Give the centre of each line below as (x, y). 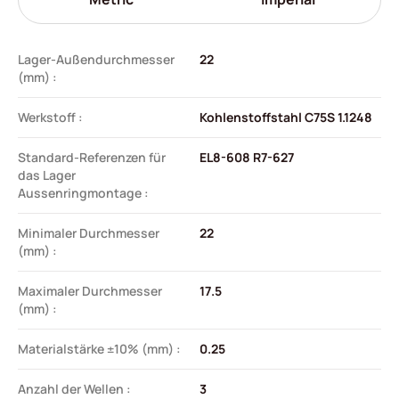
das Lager (47, 175)
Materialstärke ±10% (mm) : (99, 348)
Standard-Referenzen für (92, 157)
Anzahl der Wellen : (74, 388)
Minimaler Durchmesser (89, 232)
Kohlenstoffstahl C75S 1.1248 (286, 117)
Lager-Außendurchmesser (96, 59)
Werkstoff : (50, 117)
